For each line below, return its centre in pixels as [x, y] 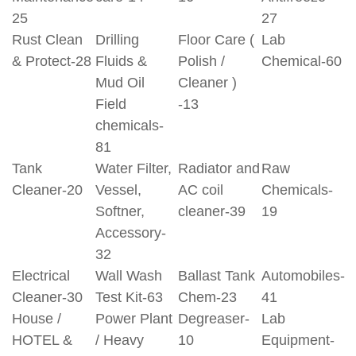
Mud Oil [120, 83]
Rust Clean [47, 40]
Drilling [117, 40]
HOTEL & [42, 340]
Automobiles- [303, 276]
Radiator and [219, 168]
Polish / [201, 61]
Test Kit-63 [129, 297]
